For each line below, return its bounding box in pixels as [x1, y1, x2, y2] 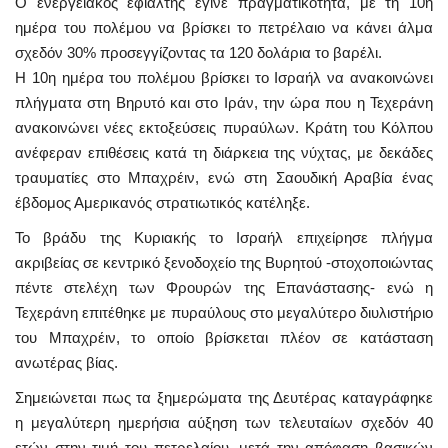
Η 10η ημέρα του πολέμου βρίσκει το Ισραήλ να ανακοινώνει [15, 68, 433, 86]
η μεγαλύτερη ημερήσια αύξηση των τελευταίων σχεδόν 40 [15, 413, 433, 431]
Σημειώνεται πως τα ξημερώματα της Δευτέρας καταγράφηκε [15, 388, 433, 406]
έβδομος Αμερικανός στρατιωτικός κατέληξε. [15, 193, 310, 211]
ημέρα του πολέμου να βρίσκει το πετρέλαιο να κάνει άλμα [15, 18, 433, 36]
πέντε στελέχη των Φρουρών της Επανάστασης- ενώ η [15, 278, 433, 296]
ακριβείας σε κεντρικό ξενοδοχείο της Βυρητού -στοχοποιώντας [15, 253, 433, 271]
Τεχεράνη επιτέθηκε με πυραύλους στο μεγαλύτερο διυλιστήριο [15, 303, 433, 321]
